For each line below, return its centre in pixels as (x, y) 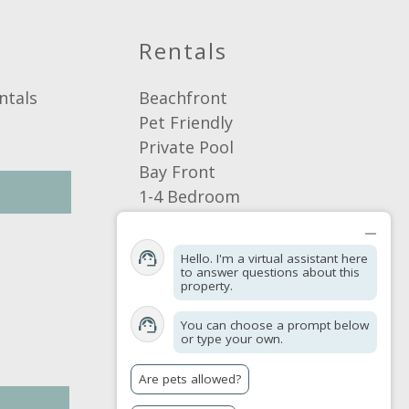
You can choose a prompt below (275, 325)
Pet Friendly (186, 123)
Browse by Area (200, 246)
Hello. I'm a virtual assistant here (274, 258)
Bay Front (178, 172)
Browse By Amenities (222, 295)
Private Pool (187, 147)
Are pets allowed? (190, 379)
